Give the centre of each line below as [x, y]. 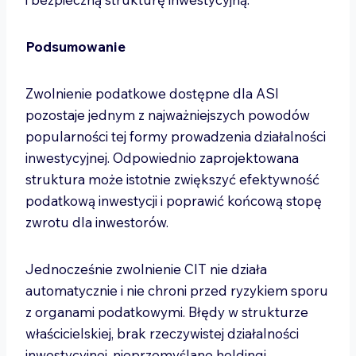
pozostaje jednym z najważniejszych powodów [168, 115]
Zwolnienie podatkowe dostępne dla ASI [152, 93]
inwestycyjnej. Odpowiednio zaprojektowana [162, 158]
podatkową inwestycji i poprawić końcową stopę [174, 201]
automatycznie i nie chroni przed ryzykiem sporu [177, 290]
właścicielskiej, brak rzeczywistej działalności [162, 333]
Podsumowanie [75, 46]
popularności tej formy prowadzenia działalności [176, 136]
